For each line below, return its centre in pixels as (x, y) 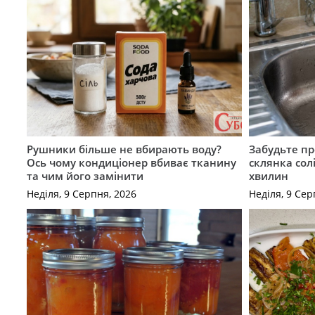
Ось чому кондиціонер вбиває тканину (131, 163)
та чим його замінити (85, 176)
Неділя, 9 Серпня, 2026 (81, 193)
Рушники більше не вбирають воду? (124, 149)
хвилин (269, 176)
